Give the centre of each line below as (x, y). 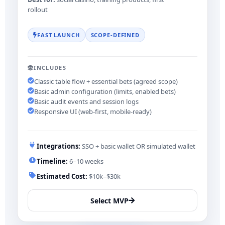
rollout (38, 10)
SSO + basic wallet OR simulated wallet (138, 146)
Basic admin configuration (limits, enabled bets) (105, 92)
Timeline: (52, 161)
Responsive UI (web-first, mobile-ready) (93, 112)
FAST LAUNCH (58, 35)
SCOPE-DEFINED (115, 35)
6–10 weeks (86, 161)
